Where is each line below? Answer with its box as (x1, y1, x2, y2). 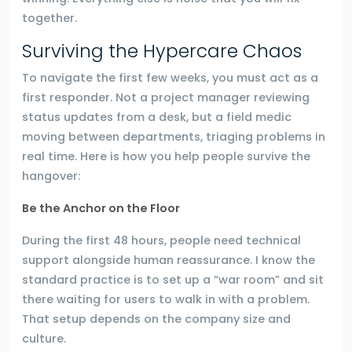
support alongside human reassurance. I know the (22, 251, 315, 268)
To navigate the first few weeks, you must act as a (22, 69, 318, 86)
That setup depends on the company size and (22, 310, 291, 327)
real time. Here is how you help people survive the (22, 148, 310, 164)
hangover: (22, 167, 80, 184)
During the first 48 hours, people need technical (22, 232, 301, 248)
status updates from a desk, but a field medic (22, 108, 291, 125)
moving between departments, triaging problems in (22, 128, 325, 145)
